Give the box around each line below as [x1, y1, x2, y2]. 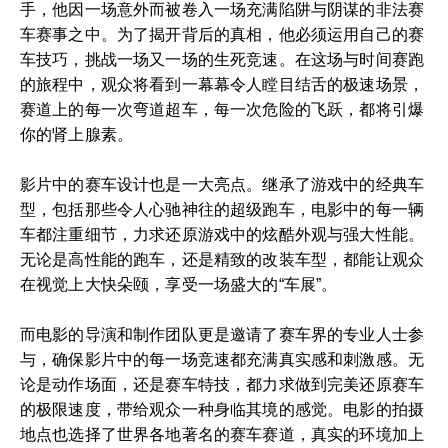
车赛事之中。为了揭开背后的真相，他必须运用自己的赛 [20, 26, 425, 43]
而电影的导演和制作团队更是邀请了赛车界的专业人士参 [20, 326, 425, 343]
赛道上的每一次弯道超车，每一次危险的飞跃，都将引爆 [20, 101, 425, 118]
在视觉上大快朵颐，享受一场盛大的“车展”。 [20, 276, 338, 293]
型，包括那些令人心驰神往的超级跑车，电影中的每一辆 [20, 201, 425, 218]
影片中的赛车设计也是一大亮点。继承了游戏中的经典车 [20, 176, 425, 193]
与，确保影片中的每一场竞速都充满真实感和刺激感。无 [20, 351, 425, 368]
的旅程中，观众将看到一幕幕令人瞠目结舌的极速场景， [20, 76, 425, 93]
